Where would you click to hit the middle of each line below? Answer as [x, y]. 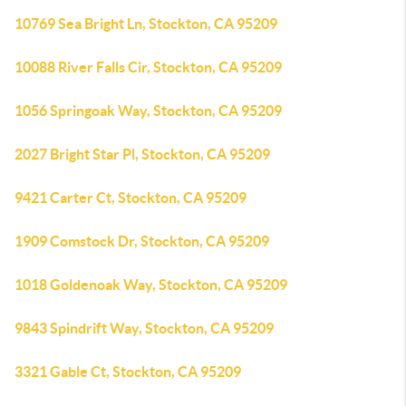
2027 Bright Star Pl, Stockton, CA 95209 [142, 154]
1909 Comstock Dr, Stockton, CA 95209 [142, 241]
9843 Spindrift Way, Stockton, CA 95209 [144, 328]
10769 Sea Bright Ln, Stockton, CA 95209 [146, 24]
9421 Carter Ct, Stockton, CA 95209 [130, 198]
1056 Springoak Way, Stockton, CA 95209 [148, 111]
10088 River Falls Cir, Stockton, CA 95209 [148, 67]
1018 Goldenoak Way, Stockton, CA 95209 [151, 285]
